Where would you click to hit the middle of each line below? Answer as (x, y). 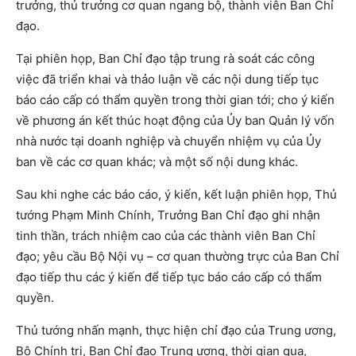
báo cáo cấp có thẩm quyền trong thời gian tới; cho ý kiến (175, 100)
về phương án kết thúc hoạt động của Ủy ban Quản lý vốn (175, 121)
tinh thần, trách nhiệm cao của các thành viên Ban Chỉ (166, 236)
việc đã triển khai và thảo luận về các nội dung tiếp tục (167, 79)
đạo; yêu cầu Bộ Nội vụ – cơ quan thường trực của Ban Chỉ (178, 257)
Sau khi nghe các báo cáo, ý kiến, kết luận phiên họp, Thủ (176, 195)
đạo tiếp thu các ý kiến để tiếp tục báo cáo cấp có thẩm (169, 277)
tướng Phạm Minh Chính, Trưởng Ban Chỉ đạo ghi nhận (168, 215)
